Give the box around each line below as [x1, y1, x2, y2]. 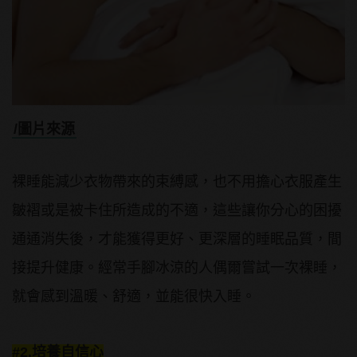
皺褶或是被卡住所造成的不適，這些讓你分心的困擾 [12, 202, 342, 219]
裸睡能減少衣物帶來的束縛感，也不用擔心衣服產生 [12, 174, 342, 190]
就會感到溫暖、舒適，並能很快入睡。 [12, 288, 256, 305]
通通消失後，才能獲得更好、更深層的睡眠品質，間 [12, 231, 342, 248]
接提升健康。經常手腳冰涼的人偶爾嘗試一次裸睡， [12, 260, 342, 277]
